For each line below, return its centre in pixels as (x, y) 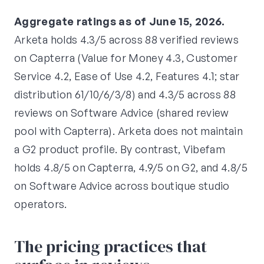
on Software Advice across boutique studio (122, 186)
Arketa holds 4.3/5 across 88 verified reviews (127, 40)
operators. (41, 204)
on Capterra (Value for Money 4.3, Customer (126, 58)
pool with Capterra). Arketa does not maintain (129, 131)
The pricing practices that (110, 247)
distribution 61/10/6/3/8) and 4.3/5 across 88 (125, 95)
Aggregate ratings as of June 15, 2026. (120, 22)
